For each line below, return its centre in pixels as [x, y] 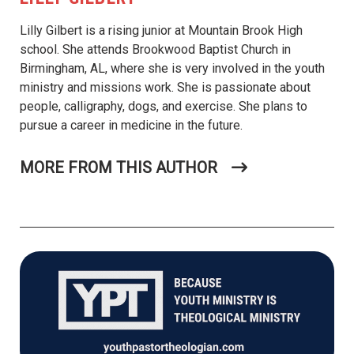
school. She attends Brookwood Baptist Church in [155, 50]
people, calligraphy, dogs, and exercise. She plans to [164, 107]
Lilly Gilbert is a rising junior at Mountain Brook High [161, 31]
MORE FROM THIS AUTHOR [119, 167]
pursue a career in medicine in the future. [131, 126]
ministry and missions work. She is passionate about [165, 88]
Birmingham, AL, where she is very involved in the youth [172, 69]
